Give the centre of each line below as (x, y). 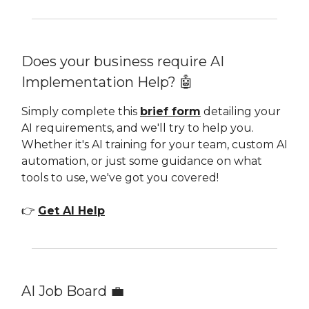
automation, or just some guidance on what (142, 161)
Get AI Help (71, 210)
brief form (170, 111)
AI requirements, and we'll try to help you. (138, 128)
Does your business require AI (123, 61)
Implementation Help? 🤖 (107, 82)
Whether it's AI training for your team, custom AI (154, 144)
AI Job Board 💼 (73, 291)
